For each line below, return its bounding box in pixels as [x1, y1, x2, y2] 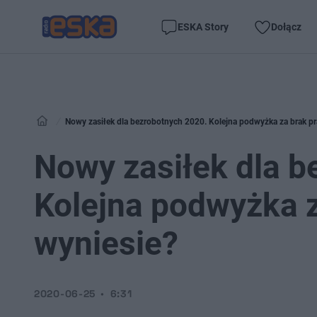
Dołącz [271, 21, 301, 33]
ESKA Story [178, 21, 229, 33]
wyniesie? [34, 224, 178, 263]
